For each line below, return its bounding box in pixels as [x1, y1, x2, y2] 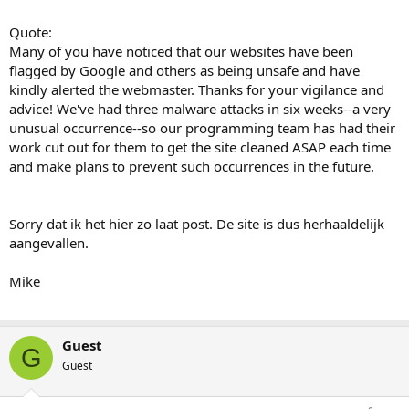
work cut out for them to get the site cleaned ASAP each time [9, 138, 391, 157]
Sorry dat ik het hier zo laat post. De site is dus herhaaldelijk [9, 215, 384, 234]
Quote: [9, 23, 52, 42]
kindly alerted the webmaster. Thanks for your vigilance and [9, 80, 384, 100]
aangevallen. [9, 234, 89, 253]
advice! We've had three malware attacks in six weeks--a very [9, 100, 391, 119]
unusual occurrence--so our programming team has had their [9, 119, 395, 138]
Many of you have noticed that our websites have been [9, 42, 353, 61]
